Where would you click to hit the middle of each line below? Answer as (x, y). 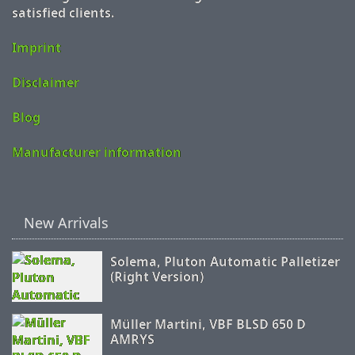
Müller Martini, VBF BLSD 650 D (208, 324)
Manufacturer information (97, 153)
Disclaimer (46, 83)
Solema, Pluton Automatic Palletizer (225, 262)
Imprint (36, 48)
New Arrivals (66, 223)
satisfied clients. (63, 13)
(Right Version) (157, 277)
